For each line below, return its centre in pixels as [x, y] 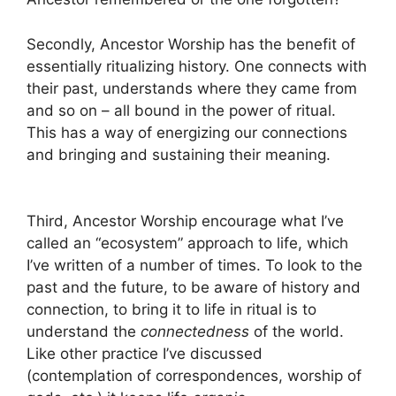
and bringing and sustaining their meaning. [179, 154]
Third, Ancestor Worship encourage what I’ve [185, 221]
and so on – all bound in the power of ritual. [181, 110]
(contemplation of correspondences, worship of [194, 376]
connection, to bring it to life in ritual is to [171, 310]
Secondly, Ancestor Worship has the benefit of [191, 44]
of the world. [297, 332]
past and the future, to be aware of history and [194, 288]
